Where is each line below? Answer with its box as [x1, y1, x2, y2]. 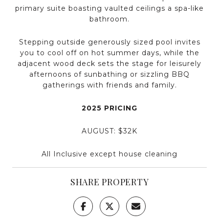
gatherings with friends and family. [42, 80, 177, 89]
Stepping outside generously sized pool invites [19, 37, 200, 46]
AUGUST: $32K [82, 126, 137, 135]
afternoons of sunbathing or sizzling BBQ [29, 69, 190, 79]
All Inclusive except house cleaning [42, 149, 177, 158]
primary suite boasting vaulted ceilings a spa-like [15, 3, 204, 13]
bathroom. [89, 14, 130, 23]
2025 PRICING [82, 103, 137, 112]
